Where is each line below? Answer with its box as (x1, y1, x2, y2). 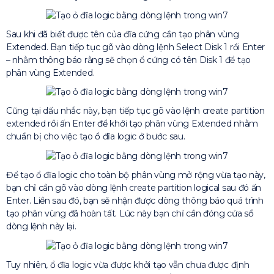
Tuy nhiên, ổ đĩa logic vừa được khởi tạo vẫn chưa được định (6, 259, 250, 271)
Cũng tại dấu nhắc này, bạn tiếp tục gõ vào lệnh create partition (6, 105, 265, 117)
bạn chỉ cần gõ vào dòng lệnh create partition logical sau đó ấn (6, 182, 262, 194)
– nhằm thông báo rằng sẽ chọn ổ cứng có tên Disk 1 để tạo (6, 54, 251, 65)
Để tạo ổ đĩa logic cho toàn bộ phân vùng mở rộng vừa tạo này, (6, 169, 265, 181)
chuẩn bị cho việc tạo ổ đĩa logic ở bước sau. (6, 131, 185, 143)
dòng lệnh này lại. (6, 221, 76, 232)
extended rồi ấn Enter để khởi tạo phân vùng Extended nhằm (6, 118, 258, 130)
